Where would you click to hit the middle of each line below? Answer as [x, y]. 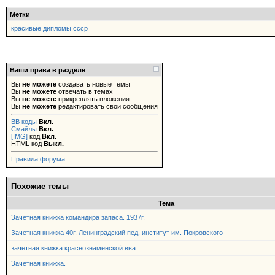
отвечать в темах [85, 91]
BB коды [24, 122]
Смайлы [24, 129]
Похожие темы [40, 186]
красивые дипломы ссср [49, 28]
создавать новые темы [93, 84]
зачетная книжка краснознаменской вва [73, 248]
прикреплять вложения [93, 99]
